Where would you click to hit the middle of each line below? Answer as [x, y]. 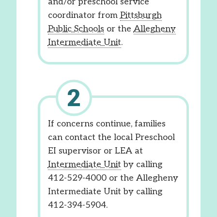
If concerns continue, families [107, 124]
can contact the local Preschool [111, 137]
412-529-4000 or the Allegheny [113, 178]
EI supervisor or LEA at [95, 151]
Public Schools [76, 29]
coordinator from [84, 15]
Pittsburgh [141, 15]
